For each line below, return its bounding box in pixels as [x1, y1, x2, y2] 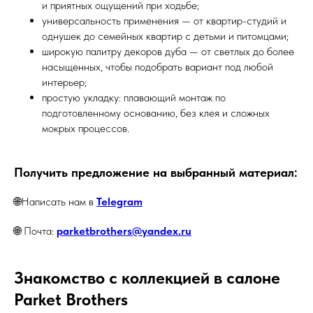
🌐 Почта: [14, 224, 57, 238]
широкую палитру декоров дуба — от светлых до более [42, 45, 294, 58]
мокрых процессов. [42, 122, 129, 135]
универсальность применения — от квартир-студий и [42, 14, 286, 27]
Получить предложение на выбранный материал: [14, 165, 298, 180]
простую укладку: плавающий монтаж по [42, 91, 226, 104]
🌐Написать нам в [14, 195, 96, 208]
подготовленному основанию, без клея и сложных [42, 106, 270, 119]
